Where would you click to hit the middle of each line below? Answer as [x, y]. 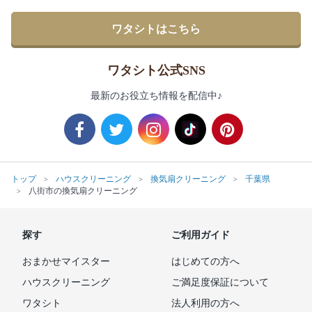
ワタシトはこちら [156, 29]
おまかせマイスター [66, 262]
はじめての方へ [205, 262]
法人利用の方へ [205, 304]
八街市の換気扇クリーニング [83, 191]
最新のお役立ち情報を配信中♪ [156, 96]
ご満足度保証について [220, 283]
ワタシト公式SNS [156, 71]
